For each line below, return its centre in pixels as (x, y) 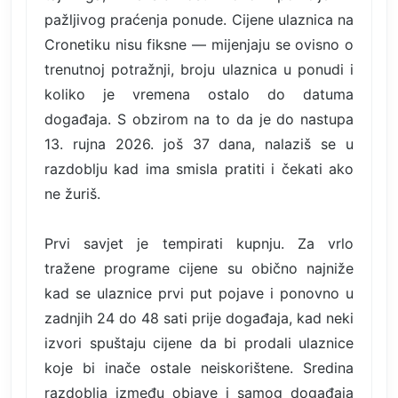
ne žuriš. (72, 193)
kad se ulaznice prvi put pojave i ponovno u (199, 293)
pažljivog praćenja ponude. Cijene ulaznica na (199, 19)
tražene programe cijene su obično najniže (199, 268)
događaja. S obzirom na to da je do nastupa (199, 119)
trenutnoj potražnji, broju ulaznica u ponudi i (199, 69)
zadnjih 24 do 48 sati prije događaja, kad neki (199, 318)
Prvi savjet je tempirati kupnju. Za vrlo (199, 243)
